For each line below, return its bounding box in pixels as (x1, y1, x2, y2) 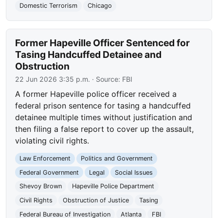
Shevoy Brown (19, 182, 62, 190)
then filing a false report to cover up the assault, (15, 124, 194, 134)
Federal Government (19, 168, 79, 176)
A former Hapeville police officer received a (15, 89, 177, 99)
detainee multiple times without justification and (15, 112, 193, 123)
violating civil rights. (15, 136, 90, 146)
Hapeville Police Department (72, 182, 154, 190)
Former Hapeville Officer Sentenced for (15, 37, 190, 49)
